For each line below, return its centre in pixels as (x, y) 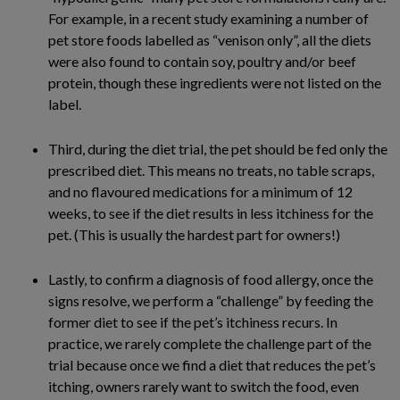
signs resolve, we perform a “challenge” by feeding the (211, 300)
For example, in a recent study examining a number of (208, 18)
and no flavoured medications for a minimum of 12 (200, 192)
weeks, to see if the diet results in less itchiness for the (211, 213)
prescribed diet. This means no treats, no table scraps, (211, 170)
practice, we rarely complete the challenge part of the (210, 343)
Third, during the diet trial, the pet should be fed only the (218, 149)
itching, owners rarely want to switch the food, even (204, 386)
